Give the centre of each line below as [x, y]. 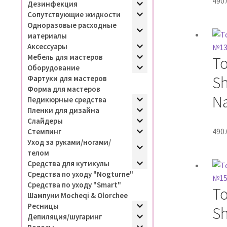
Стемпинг [44, 131]
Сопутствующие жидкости [74, 14]
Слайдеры [45, 121]
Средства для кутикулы [68, 163]
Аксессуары [47, 46]
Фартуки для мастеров [67, 78]
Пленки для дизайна [63, 110]
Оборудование [53, 67]
